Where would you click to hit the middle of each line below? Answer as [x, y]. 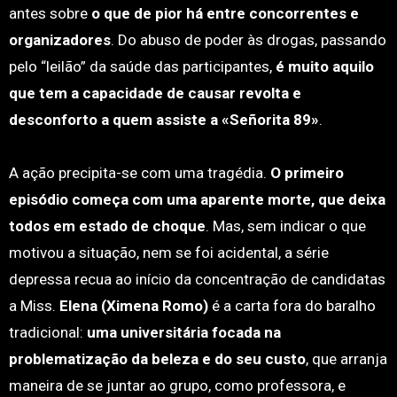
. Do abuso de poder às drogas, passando [248, 40]
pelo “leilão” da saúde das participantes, [142, 66]
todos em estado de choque [107, 226]
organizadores [59, 40]
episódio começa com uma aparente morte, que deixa [197, 199]
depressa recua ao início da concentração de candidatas [197, 279]
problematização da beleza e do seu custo [157, 359]
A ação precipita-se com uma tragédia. [139, 173]
